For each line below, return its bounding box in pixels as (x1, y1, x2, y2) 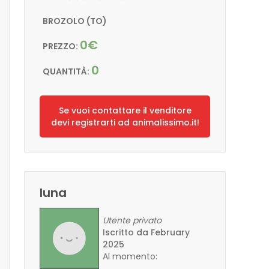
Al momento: (103, 250, 158, 262)
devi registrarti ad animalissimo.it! (50, 116, 199, 128)
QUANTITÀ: (43, 65, 91, 77)
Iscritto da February (103, 226, 190, 238)
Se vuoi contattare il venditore (58, 104, 192, 116)
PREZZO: (43, 40, 80, 52)
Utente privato (103, 214, 162, 226)
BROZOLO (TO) (43, 15, 107, 27)
